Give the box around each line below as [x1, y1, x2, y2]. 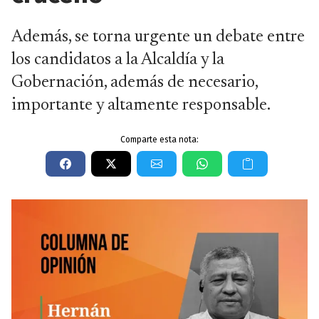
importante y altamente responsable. [11, 97, 271, 114]
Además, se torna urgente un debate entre [11, 28, 305, 46]
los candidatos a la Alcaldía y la [11, 51, 224, 68]
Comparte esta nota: [120, 135, 199, 145]
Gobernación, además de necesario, [11, 74, 258, 91]
